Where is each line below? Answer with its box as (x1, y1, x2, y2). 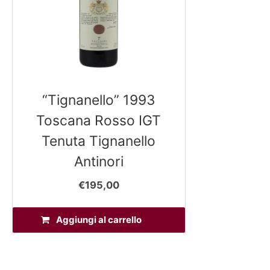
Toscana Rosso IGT (36, 112, 162, 130)
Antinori (74, 153, 124, 171)
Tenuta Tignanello (42, 133, 156, 150)
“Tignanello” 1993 (42, 92, 155, 109)
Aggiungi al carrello (55, 214, 142, 226)
